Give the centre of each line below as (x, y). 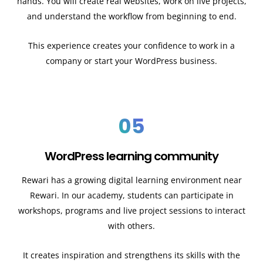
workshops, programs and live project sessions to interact (131, 210)
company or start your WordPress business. (131, 61)
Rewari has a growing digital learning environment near (131, 180)
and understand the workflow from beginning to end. (131, 16)
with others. (131, 225)
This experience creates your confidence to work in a (131, 46)
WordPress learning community (131, 156)
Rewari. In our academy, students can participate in (131, 195)
